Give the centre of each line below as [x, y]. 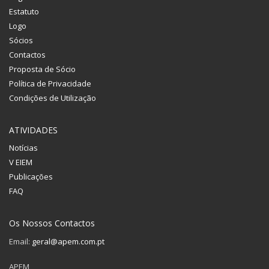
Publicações [31, 176]
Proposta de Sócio [42, 69]
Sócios [21, 40]
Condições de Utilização [53, 98]
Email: [20, 241]
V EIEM [21, 162]
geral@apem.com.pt [68, 241]
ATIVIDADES [33, 130]
